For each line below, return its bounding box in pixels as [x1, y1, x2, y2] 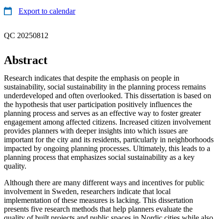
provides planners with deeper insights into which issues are [4, 126, 188, 135]
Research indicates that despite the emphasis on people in [4, 73, 179, 82]
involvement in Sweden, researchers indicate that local [4, 187, 171, 196]
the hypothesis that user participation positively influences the [4, 100, 192, 109]
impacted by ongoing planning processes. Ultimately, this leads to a [4, 144, 210, 153]
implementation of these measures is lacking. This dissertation [4, 196, 193, 204]
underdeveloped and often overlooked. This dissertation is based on [4, 91, 211, 100]
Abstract [4, 53, 47, 66]
